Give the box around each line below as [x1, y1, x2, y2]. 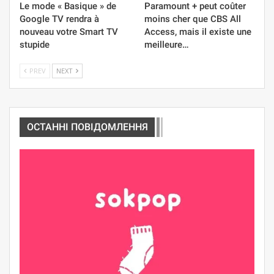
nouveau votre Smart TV [20, 26, 118, 38]
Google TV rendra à [20, 13, 99, 25]
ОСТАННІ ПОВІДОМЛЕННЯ [27, 121, 148, 133]
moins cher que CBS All [144, 13, 241, 25]
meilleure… [144, 39, 189, 51]
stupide [20, 39, 50, 51]
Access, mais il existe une [144, 26, 251, 38]
